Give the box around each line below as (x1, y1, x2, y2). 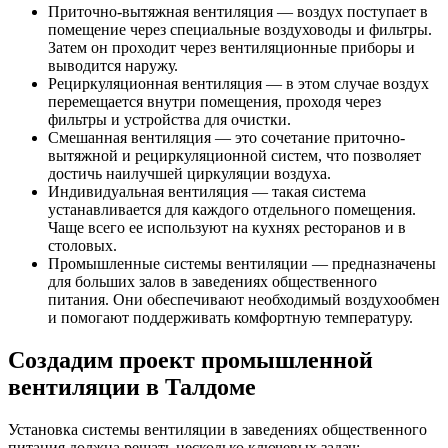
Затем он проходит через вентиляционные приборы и (48, 38, 415, 56)
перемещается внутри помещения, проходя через (48, 92, 381, 110)
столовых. (48, 236, 117, 254)
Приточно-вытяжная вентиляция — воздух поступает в (48, 2, 428, 20)
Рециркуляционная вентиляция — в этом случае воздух (48, 74, 429, 92)
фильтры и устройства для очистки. (48, 110, 291, 128)
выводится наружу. (48, 56, 178, 74)
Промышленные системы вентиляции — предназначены (48, 254, 436, 272)
